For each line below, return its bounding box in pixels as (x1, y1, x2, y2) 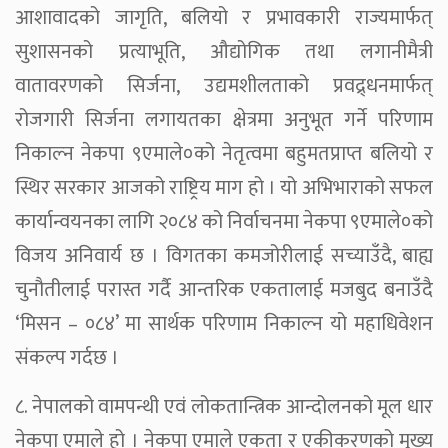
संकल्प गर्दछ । (15, 340, 119, 375)
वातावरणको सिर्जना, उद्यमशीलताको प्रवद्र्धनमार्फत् (15, 68, 433, 103)
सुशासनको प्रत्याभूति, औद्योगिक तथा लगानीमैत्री (15, 34, 433, 69)
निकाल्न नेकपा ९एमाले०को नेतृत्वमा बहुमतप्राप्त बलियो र (15, 136, 433, 171)
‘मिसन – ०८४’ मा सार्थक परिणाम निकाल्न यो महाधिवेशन (15, 306, 433, 341)
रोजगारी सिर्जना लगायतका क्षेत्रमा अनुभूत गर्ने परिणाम (15, 102, 433, 137)
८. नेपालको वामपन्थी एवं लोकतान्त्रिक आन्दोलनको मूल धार (15, 389, 433, 424)
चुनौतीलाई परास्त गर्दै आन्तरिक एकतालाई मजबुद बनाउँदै (15, 272, 433, 307)
